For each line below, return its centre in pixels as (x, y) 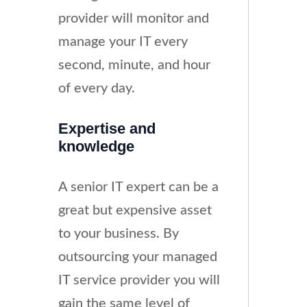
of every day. (96, 88)
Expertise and (107, 128)
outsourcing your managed (137, 257)
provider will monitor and (133, 18)
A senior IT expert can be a (138, 187)
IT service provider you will (139, 281)
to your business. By (118, 234)
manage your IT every (123, 41)
